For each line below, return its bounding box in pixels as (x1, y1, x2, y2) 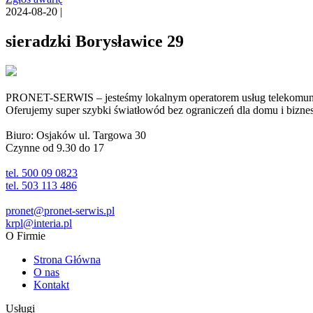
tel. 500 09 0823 (6, 166, 78, 179)
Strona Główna (34, 253, 101, 265)
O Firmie (6, 229, 45, 242)
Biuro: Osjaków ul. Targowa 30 (6, 129, 146, 141)
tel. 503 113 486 (6, 179, 77, 191)
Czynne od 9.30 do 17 (6, 141, 104, 154)
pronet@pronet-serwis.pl (6, 204, 115, 217)
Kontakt (34, 278, 69, 291)
